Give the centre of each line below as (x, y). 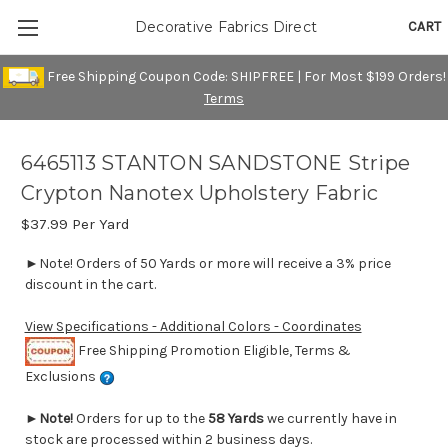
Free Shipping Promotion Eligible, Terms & (212, 350)
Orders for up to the (141, 419)
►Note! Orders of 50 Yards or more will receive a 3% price (207, 264)
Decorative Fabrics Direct (226, 27)
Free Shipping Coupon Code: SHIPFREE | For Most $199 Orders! (244, 76)
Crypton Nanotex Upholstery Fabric (200, 193)
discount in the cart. (90, 285)
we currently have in (330, 419)
